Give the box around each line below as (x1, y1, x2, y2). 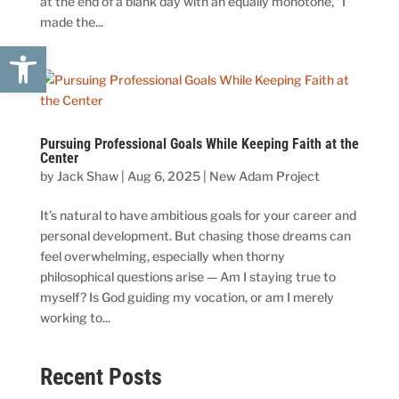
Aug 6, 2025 (126, 167, 200, 183)
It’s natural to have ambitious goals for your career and (39, 207, 356, 223)
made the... (39, 13, 103, 29)
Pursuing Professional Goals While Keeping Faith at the (39, 134, 359, 152)
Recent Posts (39, 362, 162, 390)
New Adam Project (208, 167, 320, 183)
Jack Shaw (56, 167, 118, 183)
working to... (39, 309, 110, 325)
